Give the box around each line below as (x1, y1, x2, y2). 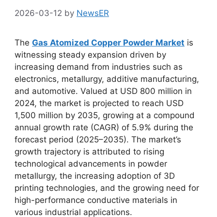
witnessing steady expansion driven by (15, 49, 166, 60)
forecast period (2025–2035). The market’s (15, 134, 181, 144)
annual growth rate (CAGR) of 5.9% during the (15, 122, 193, 132)
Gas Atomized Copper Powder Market (32, 37, 185, 47)
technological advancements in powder (15, 158, 167, 169)
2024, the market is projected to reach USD (15, 98, 184, 108)
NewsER (77, 8, 109, 18)
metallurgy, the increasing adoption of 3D (15, 170, 175, 181)
